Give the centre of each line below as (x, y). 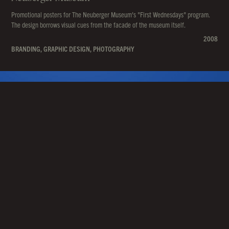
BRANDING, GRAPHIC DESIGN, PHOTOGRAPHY (73, 49)
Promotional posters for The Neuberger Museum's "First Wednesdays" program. (111, 14)
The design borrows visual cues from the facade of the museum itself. (99, 25)
